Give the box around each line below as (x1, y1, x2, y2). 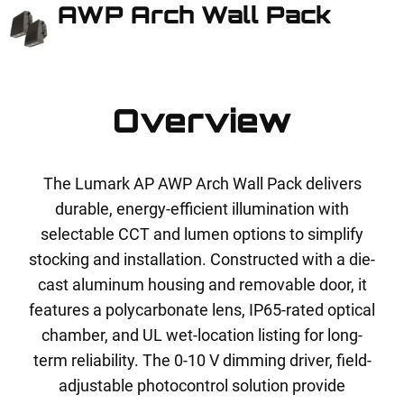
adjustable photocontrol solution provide (59, 376, 345, 395)
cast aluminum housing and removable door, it (37, 275, 367, 294)
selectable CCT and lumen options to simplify (41, 225, 363, 243)
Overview (112, 100, 292, 141)
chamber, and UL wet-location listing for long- (41, 326, 363, 344)
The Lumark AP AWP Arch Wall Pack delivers (42, 174, 362, 193)
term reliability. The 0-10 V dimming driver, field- (32, 351, 372, 370)
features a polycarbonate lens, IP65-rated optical (29, 300, 375, 319)
